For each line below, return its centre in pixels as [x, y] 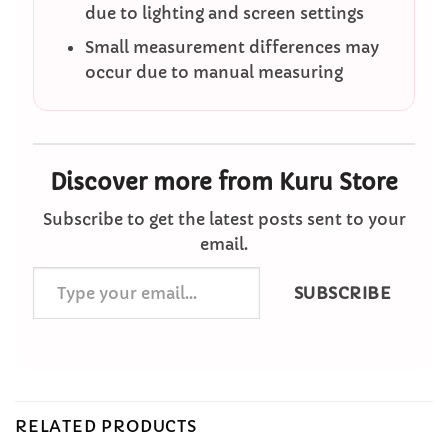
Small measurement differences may [231, 47]
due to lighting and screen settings [224, 12]
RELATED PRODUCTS [106, 425]
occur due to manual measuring [213, 72]
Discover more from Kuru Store [224, 182]
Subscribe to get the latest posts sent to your [224, 218]
